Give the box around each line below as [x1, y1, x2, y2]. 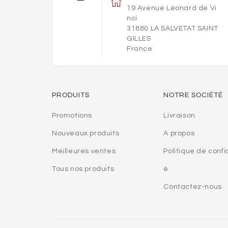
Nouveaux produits [52, 129, 120, 137]
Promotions [52, 111, 92, 119]
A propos [163, 129, 195, 137]
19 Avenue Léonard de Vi [126, 4, 217, 12]
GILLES [126, 35, 151, 42]
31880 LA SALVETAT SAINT [126, 24, 218, 32]
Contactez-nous [163, 183, 222, 190]
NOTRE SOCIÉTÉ [163, 91, 223, 99]
